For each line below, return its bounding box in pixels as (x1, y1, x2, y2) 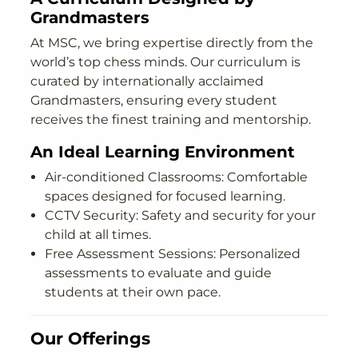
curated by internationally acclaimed (30, 74, 265, 89)
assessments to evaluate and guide (45, 265, 272, 281)
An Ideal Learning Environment (30, 142, 296, 162)
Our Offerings (30, 328, 151, 349)
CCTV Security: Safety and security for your (45, 208, 316, 224)
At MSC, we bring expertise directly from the (30, 35, 314, 51)
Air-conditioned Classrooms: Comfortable (45, 169, 308, 185)
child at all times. (45, 227, 151, 243)
